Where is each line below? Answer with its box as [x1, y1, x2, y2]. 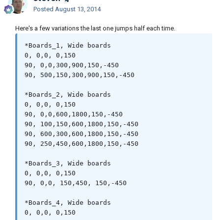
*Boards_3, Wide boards [25, 160, 111, 167]
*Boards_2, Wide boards [25, 91, 111, 99]
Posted [33, 5, 55, 13]
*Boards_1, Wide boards [25, 42, 111, 50]
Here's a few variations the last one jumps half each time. [15, 25, 175, 32]
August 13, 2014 [55, 5, 101, 13]
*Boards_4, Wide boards [25, 199, 111, 207]
